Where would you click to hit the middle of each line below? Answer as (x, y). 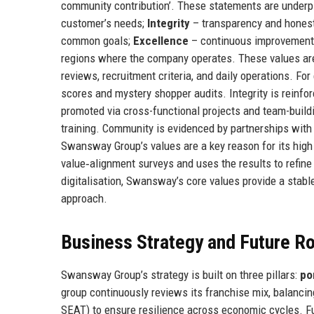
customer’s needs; (104, 23)
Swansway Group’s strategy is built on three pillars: (180, 274)
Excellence (161, 40)
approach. (84, 198)
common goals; (97, 40)
